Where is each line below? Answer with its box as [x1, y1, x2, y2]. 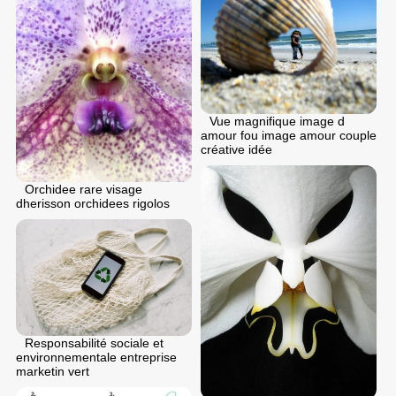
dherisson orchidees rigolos [16, 195, 170, 210]
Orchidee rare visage [25, 181, 142, 196]
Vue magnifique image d [209, 113, 345, 128]
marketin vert [16, 364, 89, 379]
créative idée [201, 141, 272, 156]
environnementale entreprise [16, 350, 177, 365]
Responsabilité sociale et [25, 336, 164, 351]
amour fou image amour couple [201, 127, 377, 142]
